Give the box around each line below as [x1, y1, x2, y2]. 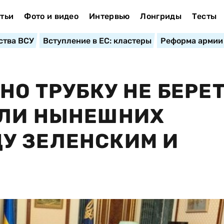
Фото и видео [24, 11, 79, 21]
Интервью [88, 11, 130, 21]
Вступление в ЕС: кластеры [42, 36, 151, 45]
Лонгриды [140, 11, 181, 21]
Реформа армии [160, 36, 223, 45]
